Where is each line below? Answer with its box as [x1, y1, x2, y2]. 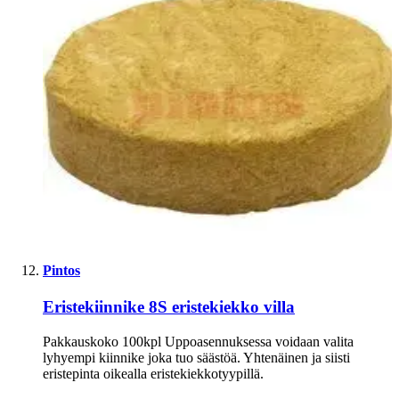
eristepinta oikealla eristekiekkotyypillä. [43, 366, 264, 382]
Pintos [43, 263, 80, 279]
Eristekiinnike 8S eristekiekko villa [43, 297, 295, 317]
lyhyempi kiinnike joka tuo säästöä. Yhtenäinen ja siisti [43, 350, 350, 366]
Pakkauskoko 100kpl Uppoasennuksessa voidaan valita [43, 334, 354, 350]
